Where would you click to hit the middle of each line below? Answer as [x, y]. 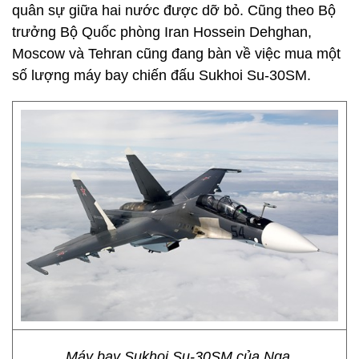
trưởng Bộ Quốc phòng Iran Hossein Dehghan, [162, 32]
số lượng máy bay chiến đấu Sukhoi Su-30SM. [161, 75]
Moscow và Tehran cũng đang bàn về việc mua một [176, 54]
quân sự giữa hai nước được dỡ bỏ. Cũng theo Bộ [174, 10]
